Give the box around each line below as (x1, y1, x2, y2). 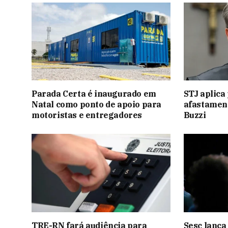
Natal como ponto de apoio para (32, 99, 162, 110)
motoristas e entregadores (32, 110, 142, 121)
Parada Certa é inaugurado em (32, 89, 156, 99)
